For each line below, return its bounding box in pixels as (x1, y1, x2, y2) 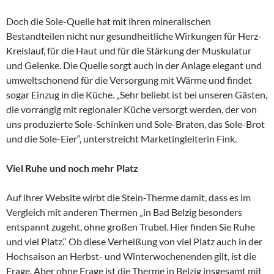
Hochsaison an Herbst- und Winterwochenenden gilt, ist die (6, 250, 256, 262)
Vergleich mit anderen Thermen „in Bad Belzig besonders (6, 206, 242, 218)
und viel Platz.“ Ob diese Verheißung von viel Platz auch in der (6, 235, 262, 248)
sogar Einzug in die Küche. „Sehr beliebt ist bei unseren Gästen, (6, 89, 267, 101)
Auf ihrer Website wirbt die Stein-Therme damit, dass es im (6, 191, 251, 204)
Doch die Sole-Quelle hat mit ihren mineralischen (6, 15, 211, 28)
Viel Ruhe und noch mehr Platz (6, 162, 138, 174)
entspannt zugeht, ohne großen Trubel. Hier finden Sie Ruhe (6, 221, 255, 233)
